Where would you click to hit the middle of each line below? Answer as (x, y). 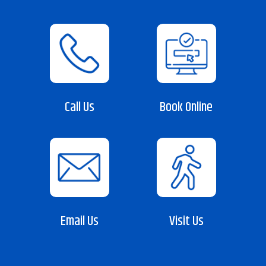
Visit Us (186, 221)
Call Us (80, 107)
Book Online (186, 107)
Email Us (80, 221)
